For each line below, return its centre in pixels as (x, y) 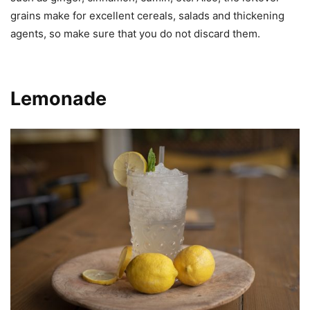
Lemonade (58, 99)
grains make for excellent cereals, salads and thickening (147, 16)
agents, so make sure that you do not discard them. (135, 34)
